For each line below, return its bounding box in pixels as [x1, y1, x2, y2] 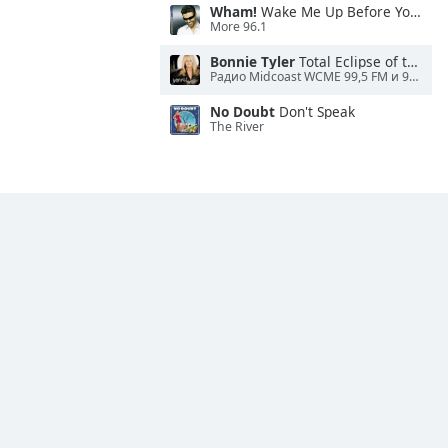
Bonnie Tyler [210, 52, 295, 71]
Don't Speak [275, 102, 355, 121]
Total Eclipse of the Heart [295, 52, 407, 71]
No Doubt [210, 102, 275, 121]
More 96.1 [210, 18, 267, 36]
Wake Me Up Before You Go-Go [257, 2, 410, 21]
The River [210, 118, 264, 136]
